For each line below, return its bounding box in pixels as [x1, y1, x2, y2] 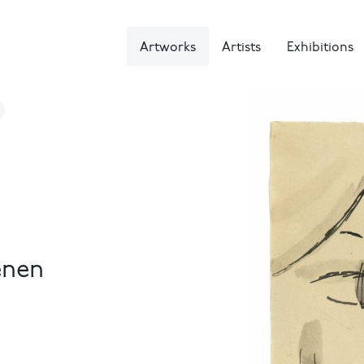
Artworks [140, 41, 196, 54]
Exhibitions [287, 41, 353, 54]
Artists [222, 41, 261, 54]
